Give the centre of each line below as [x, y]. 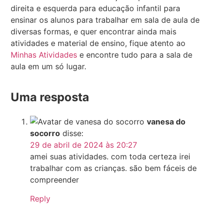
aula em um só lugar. [49, 67]
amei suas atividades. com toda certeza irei [110, 157]
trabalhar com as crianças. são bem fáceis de [114, 168]
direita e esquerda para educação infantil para [96, 8]
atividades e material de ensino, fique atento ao [98, 43]
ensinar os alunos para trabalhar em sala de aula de [105, 20]
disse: [73, 133]
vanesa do [166, 122]
